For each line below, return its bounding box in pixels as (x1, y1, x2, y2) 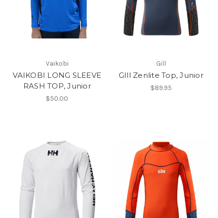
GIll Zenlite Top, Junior (118, 71, 203, 80)
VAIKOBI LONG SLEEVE (13, 71, 102, 80)
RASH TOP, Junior (23, 81, 91, 91)
